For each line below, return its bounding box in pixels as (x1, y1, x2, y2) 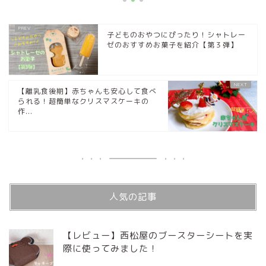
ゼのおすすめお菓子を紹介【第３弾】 (107, 40, 238, 50)
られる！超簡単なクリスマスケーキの (18, 96, 149, 107)
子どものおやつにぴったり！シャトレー (107, 30, 246, 40)
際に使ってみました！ (63, 242, 158, 255)
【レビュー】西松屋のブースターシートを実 (63, 229, 253, 242)
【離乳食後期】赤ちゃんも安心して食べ (18, 86, 157, 97)
